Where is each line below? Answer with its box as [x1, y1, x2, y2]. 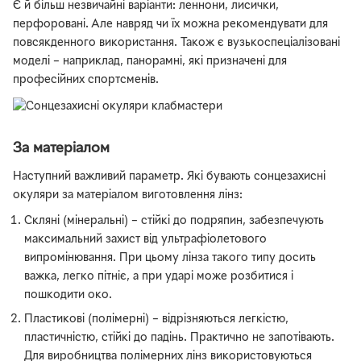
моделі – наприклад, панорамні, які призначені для [13, 56, 287, 68]
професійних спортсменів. [13, 75, 159, 86]
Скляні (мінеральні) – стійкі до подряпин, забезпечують [24, 215, 325, 226]
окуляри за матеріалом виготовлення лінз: [13, 189, 243, 201]
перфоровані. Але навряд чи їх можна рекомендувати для [13, 19, 328, 31]
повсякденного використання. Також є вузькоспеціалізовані [13, 38, 340, 49]
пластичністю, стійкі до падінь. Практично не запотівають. [24, 333, 335, 344]
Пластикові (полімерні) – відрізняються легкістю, [24, 314, 289, 326]
